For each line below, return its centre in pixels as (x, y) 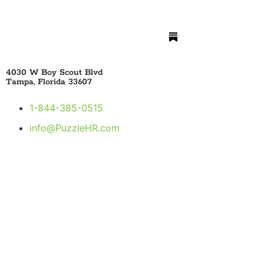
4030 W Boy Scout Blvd (54, 73)
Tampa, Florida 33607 (49, 82)
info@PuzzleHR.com (75, 128)
